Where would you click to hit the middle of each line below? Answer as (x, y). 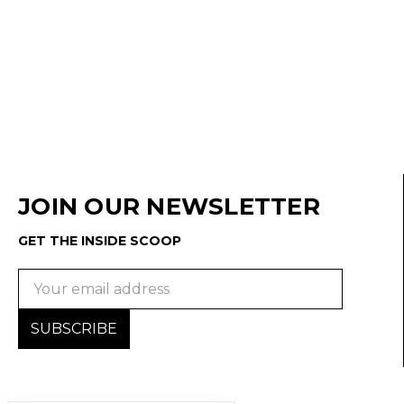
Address (47, 300)
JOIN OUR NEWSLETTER (169, 206)
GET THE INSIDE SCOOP (100, 240)
